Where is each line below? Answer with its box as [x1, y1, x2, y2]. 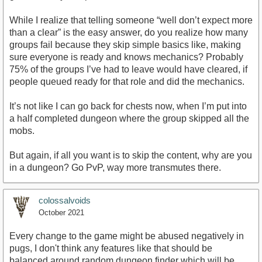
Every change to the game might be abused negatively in [9, 230, 244, 241]
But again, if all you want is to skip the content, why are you [9, 150, 252, 160]
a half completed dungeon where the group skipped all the [9, 113, 249, 123]
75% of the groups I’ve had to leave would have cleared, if [9, 64, 247, 74]
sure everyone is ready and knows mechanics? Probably [9, 51, 243, 62]
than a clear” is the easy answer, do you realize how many [9, 27, 248, 37]
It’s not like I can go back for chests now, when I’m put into [9, 101, 247, 111]
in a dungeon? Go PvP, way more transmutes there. [9, 162, 221, 173]
